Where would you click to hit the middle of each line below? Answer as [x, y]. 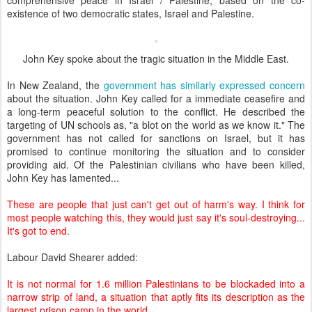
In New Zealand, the [55, 85]
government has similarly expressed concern [204, 85]
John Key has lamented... [63, 178]
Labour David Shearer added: [72, 257]
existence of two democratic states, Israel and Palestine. [131, 14]
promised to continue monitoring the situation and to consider [156, 151]
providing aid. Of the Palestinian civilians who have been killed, [156, 165]
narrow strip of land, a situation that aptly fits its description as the [156, 297]
